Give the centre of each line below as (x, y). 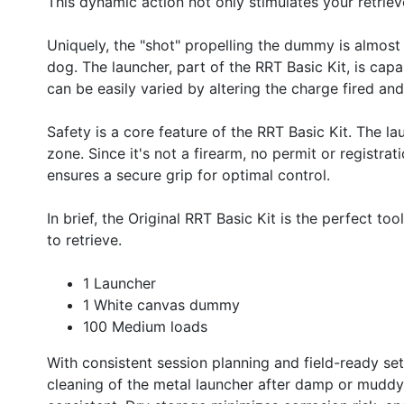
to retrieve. (84, 239)
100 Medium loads (145, 326)
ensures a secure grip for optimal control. (188, 174)
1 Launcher (119, 283)
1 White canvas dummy (161, 304)
